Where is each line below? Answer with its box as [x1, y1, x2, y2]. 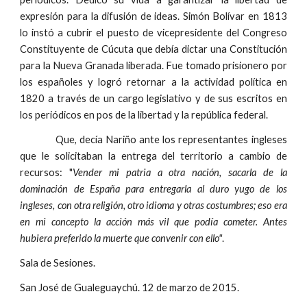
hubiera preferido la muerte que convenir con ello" [20, 232, 223, 244]
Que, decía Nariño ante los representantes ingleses [55, 134, 287, 145]
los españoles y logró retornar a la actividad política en [20, 76, 287, 88]
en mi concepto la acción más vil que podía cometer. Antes [20, 216, 287, 228]
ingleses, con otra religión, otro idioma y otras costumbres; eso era [20, 199, 287, 211]
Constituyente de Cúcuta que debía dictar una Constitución [20, 43, 287, 55]
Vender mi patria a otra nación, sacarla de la [73, 167, 287, 178]
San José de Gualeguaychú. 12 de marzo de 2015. [20, 282, 240, 293]
